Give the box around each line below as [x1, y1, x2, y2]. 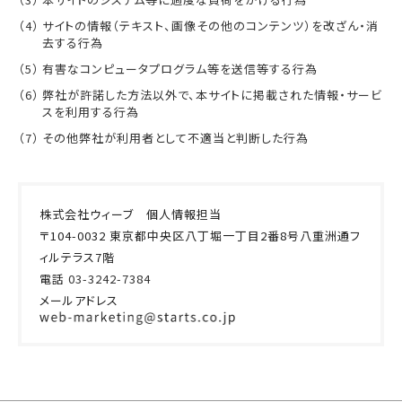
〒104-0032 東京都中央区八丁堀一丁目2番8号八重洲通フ [39, 227, 361, 244]
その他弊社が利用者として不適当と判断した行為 [42, 129, 309, 146]
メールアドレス [39, 292, 118, 309]
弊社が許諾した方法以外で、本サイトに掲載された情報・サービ [42, 86, 382, 103]
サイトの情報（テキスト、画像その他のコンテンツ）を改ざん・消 [42, 17, 379, 34]
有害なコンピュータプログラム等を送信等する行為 [42, 60, 318, 77]
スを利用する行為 [42, 103, 139, 120]
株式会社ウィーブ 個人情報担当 [39, 205, 222, 223]
